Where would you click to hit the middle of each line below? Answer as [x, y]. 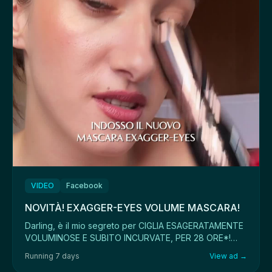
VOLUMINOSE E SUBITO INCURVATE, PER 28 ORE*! [128, 238]
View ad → [228, 256]
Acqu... [38, 250]
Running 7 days [52, 256]
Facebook [84, 185]
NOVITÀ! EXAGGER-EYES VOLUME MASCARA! [132, 208]
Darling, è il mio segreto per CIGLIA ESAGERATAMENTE [134, 226]
